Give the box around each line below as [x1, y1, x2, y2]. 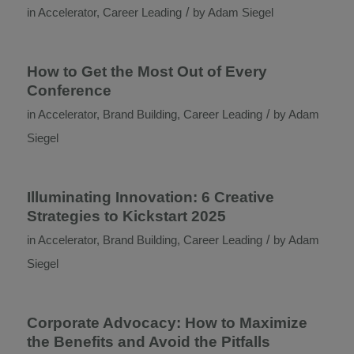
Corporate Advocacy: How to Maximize [26, 314, 307, 331]
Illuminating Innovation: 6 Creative [26, 189, 274, 205]
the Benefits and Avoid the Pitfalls [26, 333, 270, 350]
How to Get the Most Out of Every [26, 63, 267, 80]
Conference [26, 82, 111, 99]
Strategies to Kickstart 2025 [26, 208, 226, 224]
